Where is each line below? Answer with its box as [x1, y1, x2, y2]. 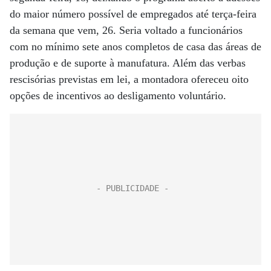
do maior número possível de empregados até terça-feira [10, 8, 256, 20]
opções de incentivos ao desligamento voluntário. [10, 90, 226, 102]
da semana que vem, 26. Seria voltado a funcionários [10, 24, 243, 36]
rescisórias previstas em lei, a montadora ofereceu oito [10, 73, 249, 85]
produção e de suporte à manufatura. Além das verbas [10, 57, 246, 69]
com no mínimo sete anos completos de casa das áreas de [10, 41, 261, 53]
